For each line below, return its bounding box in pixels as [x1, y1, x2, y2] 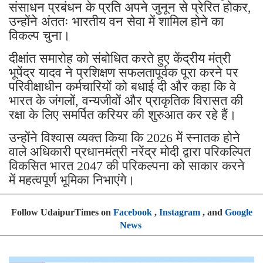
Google [224, 207, 252, 218]
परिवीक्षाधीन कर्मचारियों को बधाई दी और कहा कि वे [9, 79, 236, 95]
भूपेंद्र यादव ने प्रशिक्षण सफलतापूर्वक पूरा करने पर [9, 65, 238, 80]
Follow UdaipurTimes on [11, 207, 113, 218]
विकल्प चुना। [9, 28, 70, 43]
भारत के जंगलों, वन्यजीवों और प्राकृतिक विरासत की [9, 93, 243, 109]
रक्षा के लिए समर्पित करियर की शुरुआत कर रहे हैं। [9, 107, 237, 123]
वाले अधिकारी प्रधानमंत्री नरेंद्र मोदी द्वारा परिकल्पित [9, 144, 251, 160]
